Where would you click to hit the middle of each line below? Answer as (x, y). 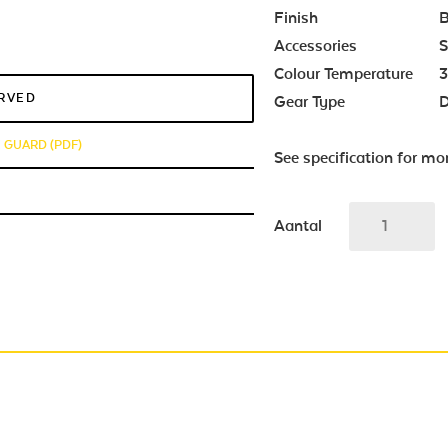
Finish (298, 18)
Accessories (318, 46)
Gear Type (312, 102)
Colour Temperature (344, 74)
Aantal (298, 226)
